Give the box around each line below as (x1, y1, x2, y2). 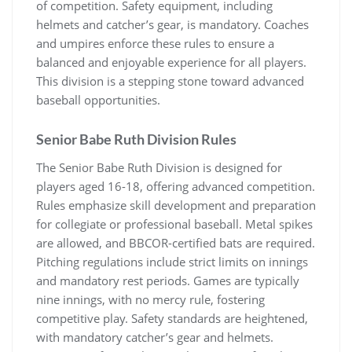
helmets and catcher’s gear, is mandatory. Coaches (36, 16, 309, 32)
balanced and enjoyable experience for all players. (36, 53, 306, 70)
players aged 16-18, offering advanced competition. (36, 178, 315, 194)
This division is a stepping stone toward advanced (36, 72, 304, 89)
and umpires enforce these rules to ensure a (36, 35, 274, 51)
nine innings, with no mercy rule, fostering (36, 291, 265, 307)
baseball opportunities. (36, 91, 160, 108)
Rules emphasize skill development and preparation (36, 196, 316, 213)
